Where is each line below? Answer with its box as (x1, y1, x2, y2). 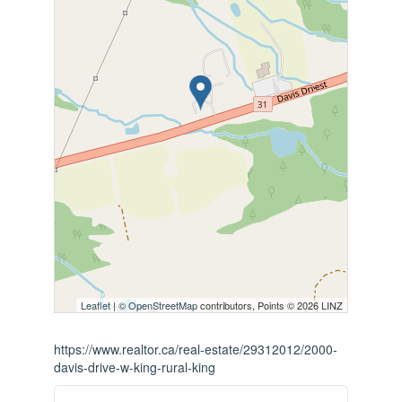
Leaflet (81, 297, 111, 312)
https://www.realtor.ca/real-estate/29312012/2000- (53, 339, 337, 358)
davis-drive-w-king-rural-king (53, 357, 215, 376)
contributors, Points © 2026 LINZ (197, 297, 344, 312)
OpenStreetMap (128, 297, 198, 312)
